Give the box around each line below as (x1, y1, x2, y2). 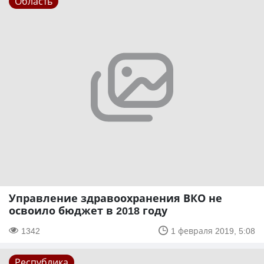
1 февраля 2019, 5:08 (171, 225, 255, 236)
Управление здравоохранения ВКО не (9, 190, 222, 205)
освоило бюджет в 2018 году (9, 203, 167, 217)
